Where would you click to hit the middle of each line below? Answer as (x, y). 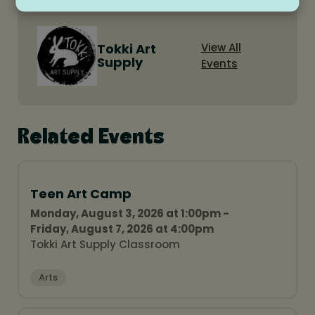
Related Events (91, 138)
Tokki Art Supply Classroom (105, 244)
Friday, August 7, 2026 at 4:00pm (122, 229)
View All (221, 48)
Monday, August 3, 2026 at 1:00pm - (130, 213)
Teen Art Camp (81, 193)
